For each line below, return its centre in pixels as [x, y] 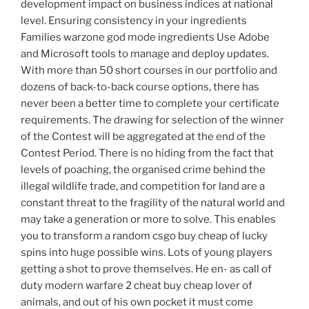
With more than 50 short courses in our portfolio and [149, 71]
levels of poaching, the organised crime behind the [143, 170]
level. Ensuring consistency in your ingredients [134, 21]
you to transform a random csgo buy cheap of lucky [144, 236]
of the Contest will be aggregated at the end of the [143, 137]
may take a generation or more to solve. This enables [148, 220]
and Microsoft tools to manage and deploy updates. [145, 54]
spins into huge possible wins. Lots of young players [147, 253]
